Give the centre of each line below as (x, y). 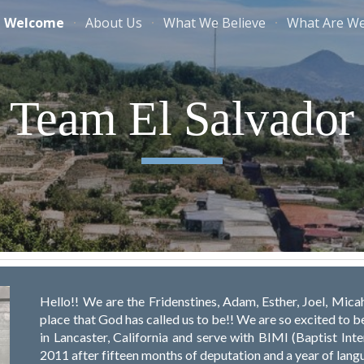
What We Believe (214, 23)
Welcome (34, 23)
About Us (114, 23)
